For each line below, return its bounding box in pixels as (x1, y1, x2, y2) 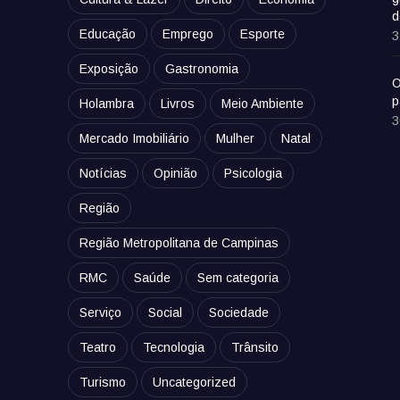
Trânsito (231, 340, 279, 355)
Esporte (240, 27, 286, 42)
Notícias (79, 166, 128, 181)
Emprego (162, 27, 214, 42)
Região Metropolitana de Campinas (79, 236, 279, 251)
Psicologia (224, 166, 283, 181)
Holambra (79, 96, 135, 112)
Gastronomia (165, 62, 239, 77)
